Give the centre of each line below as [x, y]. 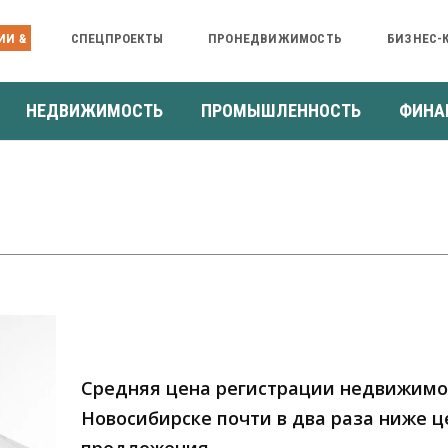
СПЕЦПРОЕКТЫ [116, 38]
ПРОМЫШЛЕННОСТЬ [281, 110]
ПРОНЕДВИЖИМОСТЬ [274, 38]
